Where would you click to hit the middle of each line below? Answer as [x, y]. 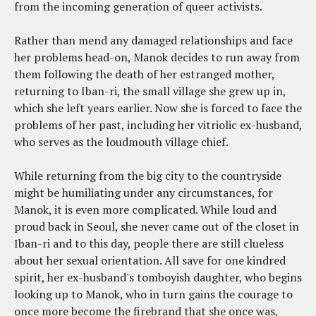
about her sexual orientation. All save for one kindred [150, 261]
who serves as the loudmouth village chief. [121, 142]
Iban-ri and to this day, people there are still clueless [149, 244]
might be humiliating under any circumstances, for [144, 193]
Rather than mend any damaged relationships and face [153, 41]
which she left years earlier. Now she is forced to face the [158, 108]
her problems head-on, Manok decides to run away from [157, 57]
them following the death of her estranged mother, [144, 74]
